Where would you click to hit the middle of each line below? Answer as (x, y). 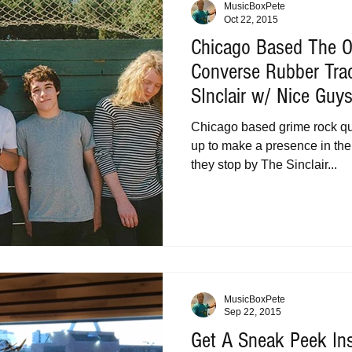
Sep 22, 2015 (253, 312)
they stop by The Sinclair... (264, 165)
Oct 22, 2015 (251, 19)
